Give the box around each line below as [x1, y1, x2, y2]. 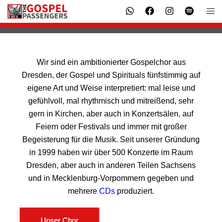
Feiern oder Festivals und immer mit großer [35, 122, 187, 131]
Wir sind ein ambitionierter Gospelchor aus [36, 58, 186, 66]
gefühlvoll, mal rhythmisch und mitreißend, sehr [28, 97, 194, 105]
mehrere [68, 187, 99, 195]
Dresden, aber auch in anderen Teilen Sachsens [26, 161, 196, 169]
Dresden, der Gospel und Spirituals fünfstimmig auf [22, 71, 200, 79]
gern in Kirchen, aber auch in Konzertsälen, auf [29, 110, 193, 118]
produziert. [115, 187, 154, 195]
